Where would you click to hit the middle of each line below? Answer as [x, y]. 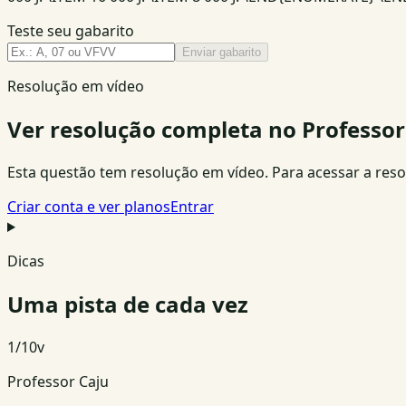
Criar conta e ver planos [89, 207]
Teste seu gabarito [71, 31]
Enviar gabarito [222, 53]
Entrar [192, 207]
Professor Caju [58, 381]
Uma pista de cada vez [128, 304]
